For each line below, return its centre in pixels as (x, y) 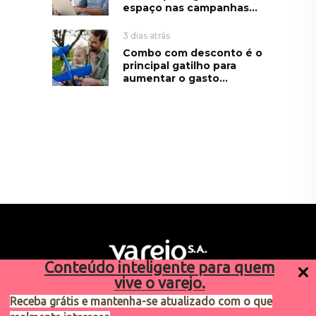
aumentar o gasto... (175, 78)
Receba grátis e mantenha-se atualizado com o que (141, 302)
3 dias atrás (146, 35)
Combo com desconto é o (193, 53)
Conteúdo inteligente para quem (159, 267)
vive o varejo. (159, 283)
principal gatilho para (180, 65)
